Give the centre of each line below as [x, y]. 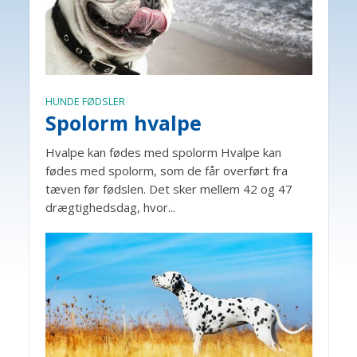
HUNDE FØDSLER [85, 102]
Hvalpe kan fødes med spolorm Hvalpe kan [163, 153]
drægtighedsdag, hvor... [110, 208]
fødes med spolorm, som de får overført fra [166, 171]
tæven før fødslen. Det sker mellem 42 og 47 [169, 189]
